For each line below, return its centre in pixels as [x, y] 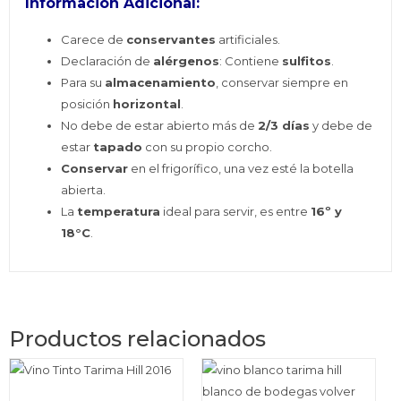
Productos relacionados [137, 338]
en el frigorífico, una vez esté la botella [241, 169]
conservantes [171, 40]
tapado [118, 147]
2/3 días [284, 126]
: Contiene [251, 61]
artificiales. [248, 40]
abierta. [84, 190]
